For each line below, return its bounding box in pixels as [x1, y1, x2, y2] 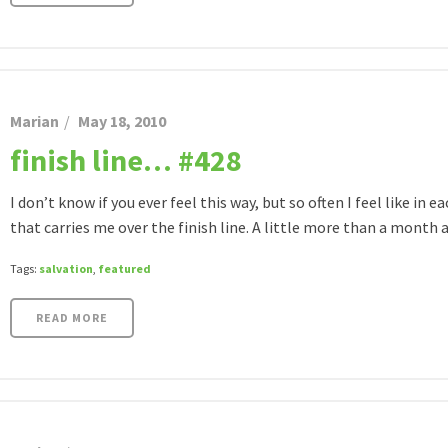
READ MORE [36, 310, 108, 325]
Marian [10, 111, 59, 131]
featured [98, 261, 151, 276]
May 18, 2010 [78, 111, 166, 131]
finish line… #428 [10, 141, 242, 179]
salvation [39, 261, 93, 276]
